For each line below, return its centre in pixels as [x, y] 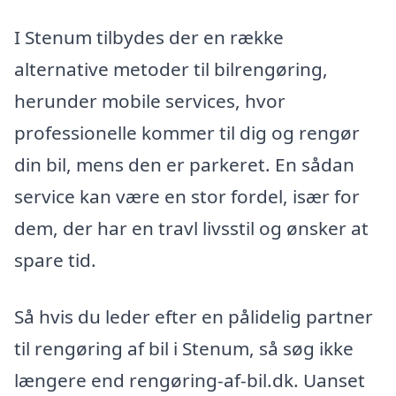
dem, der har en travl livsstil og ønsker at [191, 228]
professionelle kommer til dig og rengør [187, 133]
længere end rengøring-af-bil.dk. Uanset [190, 380]
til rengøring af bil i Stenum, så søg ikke [184, 348]
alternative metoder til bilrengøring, [171, 69]
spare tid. [55, 260]
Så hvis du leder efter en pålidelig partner [194, 316]
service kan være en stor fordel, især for [187, 197]
